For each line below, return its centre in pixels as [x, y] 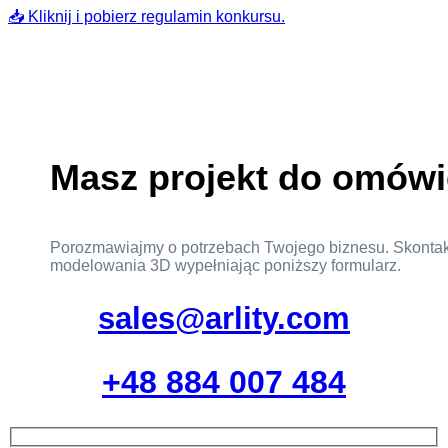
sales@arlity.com [224, 319]
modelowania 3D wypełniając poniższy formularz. [226, 266]
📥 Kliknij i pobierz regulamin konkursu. [146, 16]
